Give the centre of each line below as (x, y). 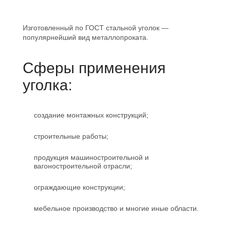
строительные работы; (71, 136)
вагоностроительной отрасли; (83, 166)
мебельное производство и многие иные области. (116, 208)
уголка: (47, 85)
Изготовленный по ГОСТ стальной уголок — (96, 28)
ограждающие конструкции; (79, 187)
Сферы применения (94, 68)
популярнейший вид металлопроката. (86, 38)
